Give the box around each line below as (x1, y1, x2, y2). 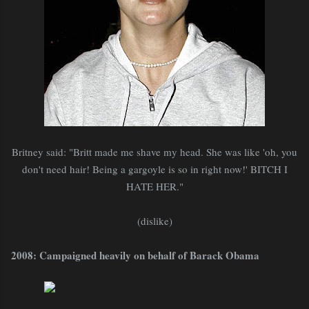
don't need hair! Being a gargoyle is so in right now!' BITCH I (21, 161, 288, 176)
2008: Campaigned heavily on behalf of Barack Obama (11, 247, 259, 263)
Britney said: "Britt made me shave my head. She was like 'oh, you (12, 144, 297, 159)
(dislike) (137, 213, 172, 228)
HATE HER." (126, 179, 183, 193)
